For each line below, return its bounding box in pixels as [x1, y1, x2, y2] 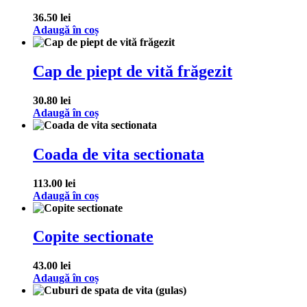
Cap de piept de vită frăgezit [33, 62, 232, 80]
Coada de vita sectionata [33, 145, 204, 163]
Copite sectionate [33, 228, 153, 246]
